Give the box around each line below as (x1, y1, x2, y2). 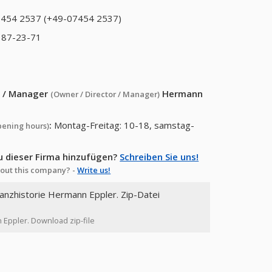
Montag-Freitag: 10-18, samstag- (54, 119, 195, 131)
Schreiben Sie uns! (120, 151, 199, 163)
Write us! (77, 165, 111, 175)
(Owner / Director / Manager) (50, 89, 160, 100)
